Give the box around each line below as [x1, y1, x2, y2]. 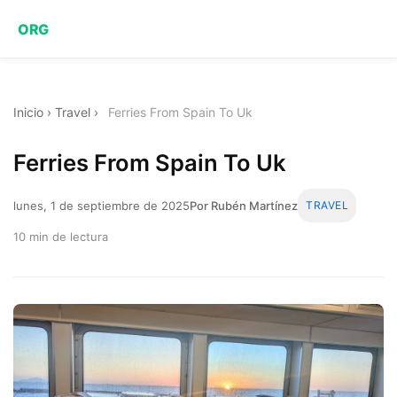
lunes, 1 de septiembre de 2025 [13, 198, 190, 213]
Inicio [13, 105, 43, 120]
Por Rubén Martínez [190, 198, 298, 213]
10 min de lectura [13, 229, 108, 244]
